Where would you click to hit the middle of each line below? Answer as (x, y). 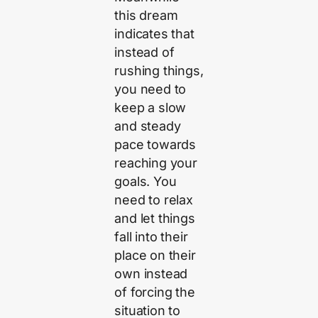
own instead (151, 274)
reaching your (156, 163)
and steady (148, 126)
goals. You (146, 182)
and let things (155, 219)
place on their (155, 256)
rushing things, (159, 71)
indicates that (154, 34)
